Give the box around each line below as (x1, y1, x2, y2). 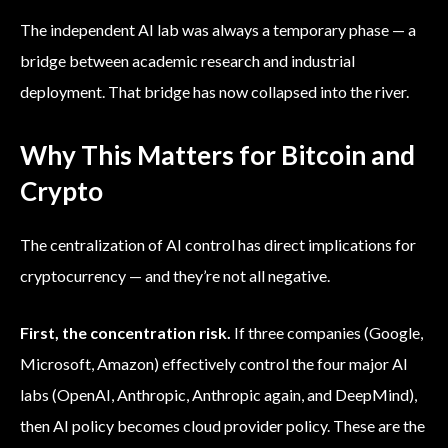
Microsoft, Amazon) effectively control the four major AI (20, 354, 408, 374)
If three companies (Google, (231, 323, 423, 343)
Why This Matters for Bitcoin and (20, 139, 415, 172)
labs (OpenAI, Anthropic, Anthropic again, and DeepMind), (20, 385, 417, 405)
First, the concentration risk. (20, 323, 231, 343)
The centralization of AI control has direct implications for (20, 235, 416, 255)
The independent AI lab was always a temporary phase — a (20, 20, 416, 40)
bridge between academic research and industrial (20, 51, 355, 71)
